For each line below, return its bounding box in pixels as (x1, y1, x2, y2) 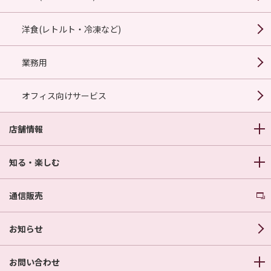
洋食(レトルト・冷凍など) (22, 22, 121, 35)
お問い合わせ (9, 255, 60, 268)
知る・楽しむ (9, 155, 60, 168)
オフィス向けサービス (22, 89, 106, 102)
